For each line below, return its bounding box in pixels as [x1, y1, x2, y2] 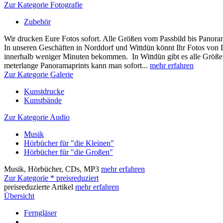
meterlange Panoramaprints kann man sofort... [4, 61, 150, 70]
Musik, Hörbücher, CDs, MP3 [4, 165, 101, 173]
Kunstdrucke [24, 87, 64, 96]
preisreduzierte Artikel [4, 183, 75, 191]
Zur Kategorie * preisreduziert [4, 174, 99, 182]
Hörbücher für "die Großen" [24, 148, 113, 156]
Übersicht [4, 192, 34, 200]
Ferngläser [24, 209, 57, 217]
